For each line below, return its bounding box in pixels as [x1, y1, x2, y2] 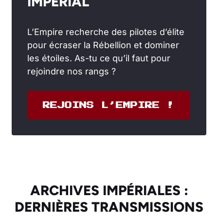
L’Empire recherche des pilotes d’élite [27, 26, 184, 37]
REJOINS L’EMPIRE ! [43, 101, 174, 109]
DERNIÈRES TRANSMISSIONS [15, 198, 203, 215]
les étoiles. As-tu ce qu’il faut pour [27, 53, 170, 63]
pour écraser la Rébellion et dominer [27, 39, 179, 50]
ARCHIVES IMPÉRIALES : [30, 182, 188, 199]
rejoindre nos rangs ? [27, 66, 116, 76]
